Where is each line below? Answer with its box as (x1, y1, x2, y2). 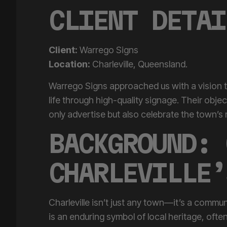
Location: (49, 47, 90, 58)
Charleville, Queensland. (90, 47, 187, 58)
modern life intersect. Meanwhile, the (49, 214, 199, 225)
